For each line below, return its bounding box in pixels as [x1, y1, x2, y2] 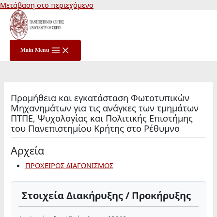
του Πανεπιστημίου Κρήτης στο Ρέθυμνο [11, 122, 180, 134]
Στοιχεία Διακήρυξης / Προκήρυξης [22, 189, 191, 202]
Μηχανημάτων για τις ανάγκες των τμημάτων [11, 102, 199, 114]
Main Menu [20, 45, 49, 54]
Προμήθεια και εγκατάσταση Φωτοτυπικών [11, 92, 190, 104]
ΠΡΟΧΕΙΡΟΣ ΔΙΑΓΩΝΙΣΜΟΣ [25, 160, 113, 170]
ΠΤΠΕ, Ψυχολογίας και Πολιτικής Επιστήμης [11, 112, 193, 124]
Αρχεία [11, 143, 45, 158]
